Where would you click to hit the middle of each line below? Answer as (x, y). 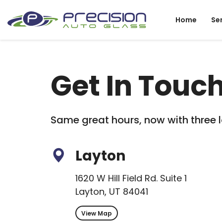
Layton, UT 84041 (112, 192)
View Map (97, 214)
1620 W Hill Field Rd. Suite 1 (131, 178)
